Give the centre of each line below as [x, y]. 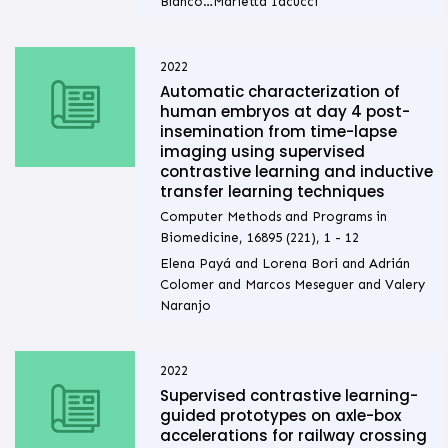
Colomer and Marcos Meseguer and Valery [292, 285]
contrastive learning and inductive [296, 172]
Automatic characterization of [279, 92]
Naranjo [185, 306]
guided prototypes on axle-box [280, 416]
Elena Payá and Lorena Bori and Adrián [284, 264]
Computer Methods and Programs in [273, 217]
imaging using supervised [262, 152]
